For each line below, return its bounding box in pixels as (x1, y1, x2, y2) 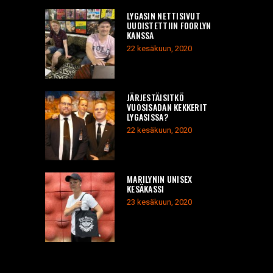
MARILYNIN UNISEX (127, 172, 193, 185)
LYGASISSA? (127, 110, 168, 123)
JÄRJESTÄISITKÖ (127, 90, 184, 104)
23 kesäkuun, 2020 (127, 197, 192, 207)
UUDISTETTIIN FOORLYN (127, 18, 211, 32)
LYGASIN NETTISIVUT (127, 9, 201, 22)
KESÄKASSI (127, 182, 165, 195)
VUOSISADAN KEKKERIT (127, 100, 208, 113)
